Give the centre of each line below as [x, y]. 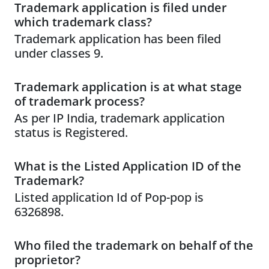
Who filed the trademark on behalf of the [134, 246]
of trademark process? [80, 101]
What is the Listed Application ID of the [128, 166]
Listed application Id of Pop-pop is [109, 198]
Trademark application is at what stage [128, 87]
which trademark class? [83, 22]
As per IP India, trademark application [119, 118]
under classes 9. [59, 53]
